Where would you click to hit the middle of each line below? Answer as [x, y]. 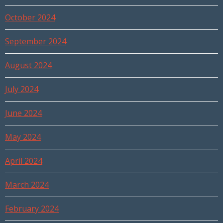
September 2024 [36, 42]
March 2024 [27, 185]
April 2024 [24, 161]
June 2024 [23, 113]
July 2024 [22, 89]
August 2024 [28, 65]
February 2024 [32, 209]
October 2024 [30, 18]
